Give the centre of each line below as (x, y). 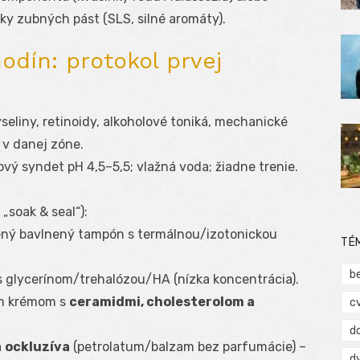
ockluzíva (37, 347)
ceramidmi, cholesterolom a (162, 302)
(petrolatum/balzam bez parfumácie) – (188, 347)
